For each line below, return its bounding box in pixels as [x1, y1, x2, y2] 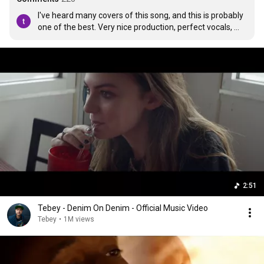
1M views [64, 215, 94, 223]
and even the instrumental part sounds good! [38, 34, 204, 44]
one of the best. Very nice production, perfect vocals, [38, 22, 232, 32]
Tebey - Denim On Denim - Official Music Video [38, 203, 208, 213]
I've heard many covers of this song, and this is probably [38, 11, 243, 20]
